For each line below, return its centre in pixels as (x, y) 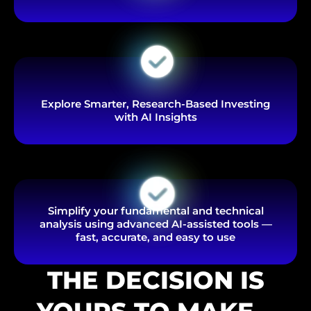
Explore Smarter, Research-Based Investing (155, 103)
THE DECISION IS (155, 280)
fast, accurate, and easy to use (155, 237)
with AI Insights (155, 117)
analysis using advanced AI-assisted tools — (155, 224)
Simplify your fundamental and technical (155, 210)
